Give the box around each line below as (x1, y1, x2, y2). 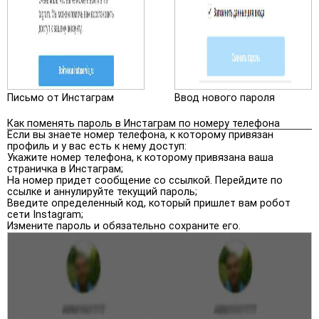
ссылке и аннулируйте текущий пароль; (7, 185, 197, 198)
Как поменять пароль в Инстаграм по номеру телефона (7, 117, 280, 130)
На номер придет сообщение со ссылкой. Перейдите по (7, 174, 283, 187)
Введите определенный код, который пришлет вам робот (7, 197, 291, 209)
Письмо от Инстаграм (7, 91, 114, 104)
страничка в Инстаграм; (7, 162, 123, 175)
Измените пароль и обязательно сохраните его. (7, 219, 241, 232)
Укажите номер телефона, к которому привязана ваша (7, 151, 273, 164)
